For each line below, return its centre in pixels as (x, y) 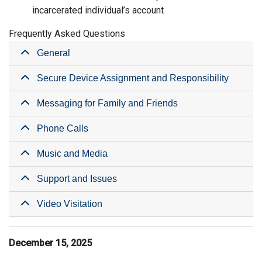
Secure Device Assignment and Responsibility (129, 78)
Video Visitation (66, 204)
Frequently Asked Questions (67, 34)
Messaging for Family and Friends (104, 103)
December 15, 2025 (50, 243)
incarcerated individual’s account (98, 10)
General (50, 53)
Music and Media (69, 154)
